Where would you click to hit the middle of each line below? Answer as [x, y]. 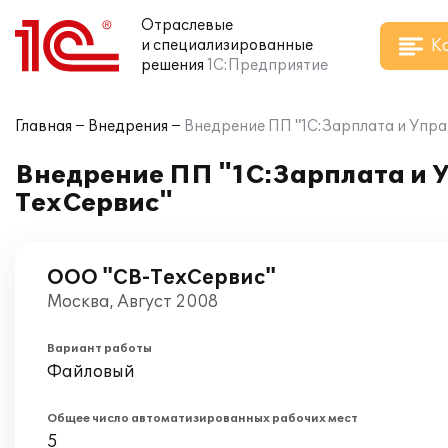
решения [172, 65]
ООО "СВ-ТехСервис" [161, 278]
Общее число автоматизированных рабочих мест [202, 418]
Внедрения [128, 126]
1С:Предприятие [267, 65]
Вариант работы [99, 348]
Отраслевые [187, 25]
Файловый [91, 372]
